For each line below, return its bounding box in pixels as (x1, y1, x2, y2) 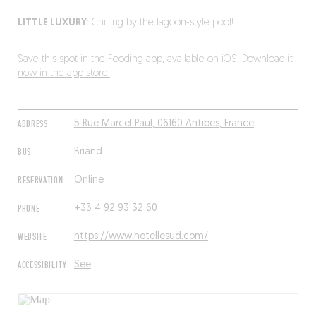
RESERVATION (17, 175, 63, 186)
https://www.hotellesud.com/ (73, 231, 208, 242)
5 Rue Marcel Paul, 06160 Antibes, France (73, 119, 254, 129)
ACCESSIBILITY (17, 260, 67, 271)
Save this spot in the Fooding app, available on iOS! (17, 54, 242, 65)
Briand (73, 147, 102, 157)
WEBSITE (17, 231, 47, 243)
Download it (241, 54, 293, 65)
